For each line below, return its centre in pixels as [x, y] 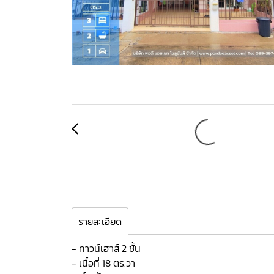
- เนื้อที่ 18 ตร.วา [103, 263]
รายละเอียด [100, 221]
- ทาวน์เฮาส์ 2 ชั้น [106, 248]
